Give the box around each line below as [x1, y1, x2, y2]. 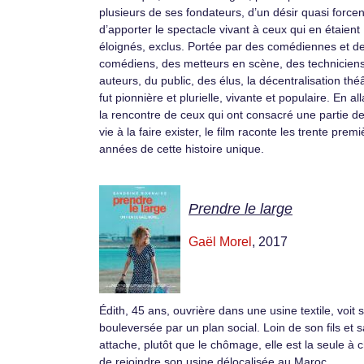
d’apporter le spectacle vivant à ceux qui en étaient [99, 23, 360, 36]
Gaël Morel [188, 235, 252, 249]
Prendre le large [188, 201, 292, 218]
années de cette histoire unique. [99, 142, 264, 155]
